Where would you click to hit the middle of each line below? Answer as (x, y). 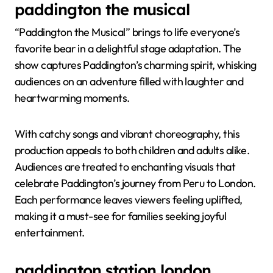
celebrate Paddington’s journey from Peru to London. (135, 183)
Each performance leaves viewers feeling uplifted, (129, 199)
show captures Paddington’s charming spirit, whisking (136, 65)
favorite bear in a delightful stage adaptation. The (128, 48)
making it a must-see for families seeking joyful (121, 216)
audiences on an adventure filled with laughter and (129, 81)
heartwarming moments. (72, 97)
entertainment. (50, 232)
